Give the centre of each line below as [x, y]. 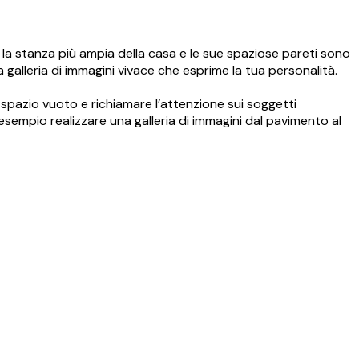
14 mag [278, 322]
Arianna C [286, 335]
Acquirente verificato [163, 220]
